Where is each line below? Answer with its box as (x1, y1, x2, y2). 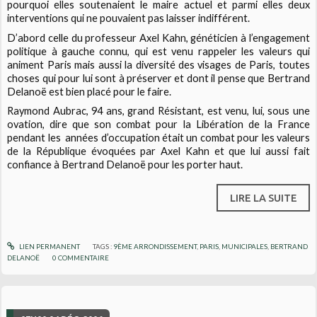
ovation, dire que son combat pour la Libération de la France (7, 117, 310, 130)
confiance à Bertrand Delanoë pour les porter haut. (7, 158, 243, 171)
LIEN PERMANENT (17, 241, 80, 250)
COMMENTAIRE (58, 253, 110, 262)
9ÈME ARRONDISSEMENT (113, 241, 197, 250)
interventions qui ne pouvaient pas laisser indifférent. (7, 12, 250, 25)
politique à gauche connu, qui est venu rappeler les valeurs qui (7, 45, 310, 57)
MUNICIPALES (221, 241, 267, 250)
